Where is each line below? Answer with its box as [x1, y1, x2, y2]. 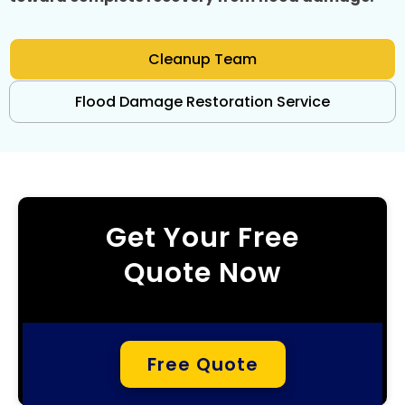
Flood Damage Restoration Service [75, 91, 330, 113]
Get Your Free [106, 219, 299, 258]
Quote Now [124, 254, 281, 293]
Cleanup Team [148, 49, 257, 71]
